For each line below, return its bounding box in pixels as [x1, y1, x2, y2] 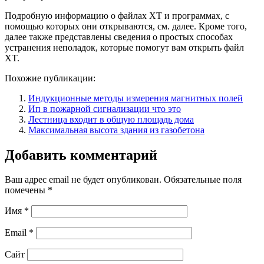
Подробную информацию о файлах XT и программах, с [5, 10, 229, 21]
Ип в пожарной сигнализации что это [28, 103, 181, 114]
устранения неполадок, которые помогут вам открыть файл [5, 42, 244, 52]
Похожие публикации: [5, 72, 95, 83]
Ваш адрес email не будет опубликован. [5, 174, 161, 185]
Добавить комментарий [5, 147, 157, 163]
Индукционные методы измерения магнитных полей [28, 93, 243, 103]
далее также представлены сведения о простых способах [5, 31, 233, 42]
